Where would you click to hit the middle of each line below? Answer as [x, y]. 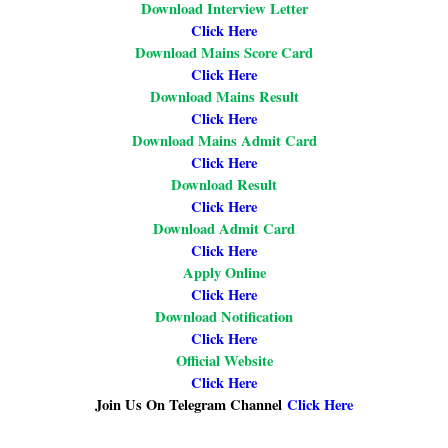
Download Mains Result [224, 97]
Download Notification [224, 317]
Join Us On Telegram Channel [191, 405]
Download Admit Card [224, 229]
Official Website [224, 361]
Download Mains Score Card [224, 53]
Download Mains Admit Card [224, 141]
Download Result [224, 185]
